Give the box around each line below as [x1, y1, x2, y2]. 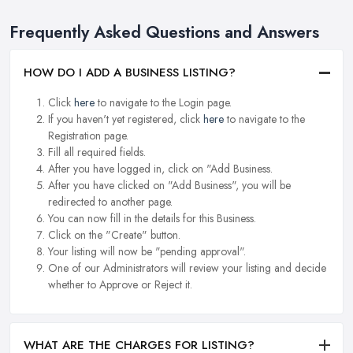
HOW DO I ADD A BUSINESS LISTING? [24, 63, 236, 81]
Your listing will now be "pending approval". [48, 243, 246, 259]
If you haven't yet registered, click [48, 110, 203, 127]
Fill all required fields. [48, 143, 146, 160]
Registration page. [48, 127, 128, 143]
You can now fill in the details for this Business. [48, 210, 256, 226]
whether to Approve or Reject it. [48, 276, 192, 292]
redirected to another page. [48, 193, 173, 210]
